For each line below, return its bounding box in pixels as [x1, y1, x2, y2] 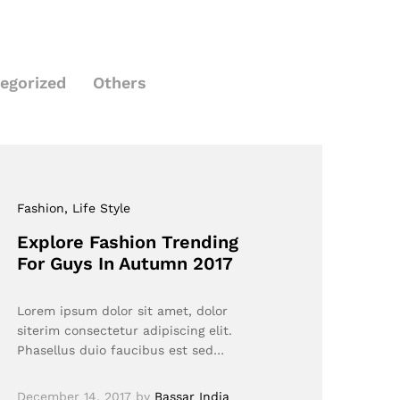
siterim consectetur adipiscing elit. [17, 323, 233, 338]
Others [92, 73, 146, 93]
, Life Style [64, 201, 131, 216]
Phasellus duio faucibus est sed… [17, 343, 225, 358]
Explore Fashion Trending [17, 231, 239, 254]
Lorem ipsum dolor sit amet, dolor [17, 304, 229, 319]
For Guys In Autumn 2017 [17, 253, 234, 275]
